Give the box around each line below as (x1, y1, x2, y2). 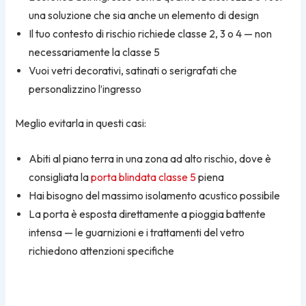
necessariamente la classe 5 (29, 46, 161, 59)
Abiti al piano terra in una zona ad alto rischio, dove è (29, 152, 272, 165)
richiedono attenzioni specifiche (29, 244, 175, 258)
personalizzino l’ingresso (29, 83, 142, 96)
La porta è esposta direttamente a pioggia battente (29, 207, 266, 221)
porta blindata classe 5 (91, 170, 197, 184)
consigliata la (29, 170, 92, 184)
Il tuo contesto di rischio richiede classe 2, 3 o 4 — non (29, 27, 273, 41)
